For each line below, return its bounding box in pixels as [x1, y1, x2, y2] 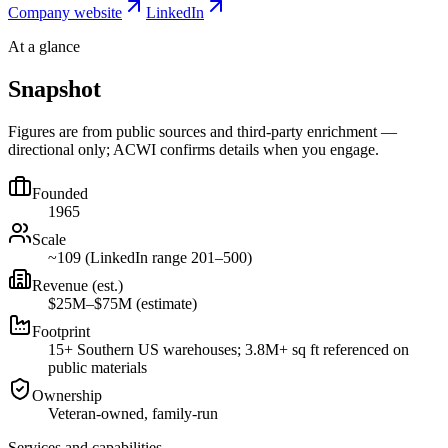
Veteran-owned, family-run [48, 404, 218, 422]
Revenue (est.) [32, 276, 123, 294]
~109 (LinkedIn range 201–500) [48, 248, 252, 266]
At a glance [8, 37, 80, 55]
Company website [8, 3, 122, 21]
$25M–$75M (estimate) [48, 294, 197, 312]
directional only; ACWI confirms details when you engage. [8, 140, 379, 158]
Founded [32, 184, 88, 202]
